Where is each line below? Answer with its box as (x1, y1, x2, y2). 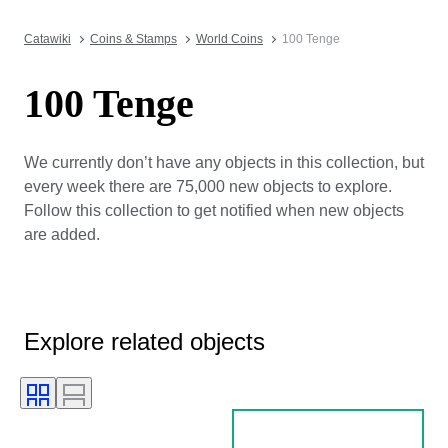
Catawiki (24, 32, 71, 46)
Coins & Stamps (90, 32, 177, 46)
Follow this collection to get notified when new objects (24, 201, 404, 219)
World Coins (196, 32, 263, 46)
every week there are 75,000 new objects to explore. (24, 177, 392, 195)
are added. (24, 225, 100, 243)
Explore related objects (24, 327, 265, 355)
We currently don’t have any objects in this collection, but (24, 153, 424, 171)
